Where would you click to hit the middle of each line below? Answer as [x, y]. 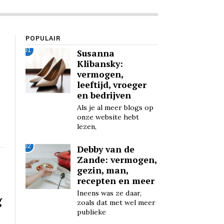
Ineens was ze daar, [109, 193]
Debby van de [105, 149]
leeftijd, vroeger [111, 85]
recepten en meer [115, 181]
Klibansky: [100, 64]
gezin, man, [102, 170]
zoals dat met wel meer [116, 203]
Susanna [95, 53]
